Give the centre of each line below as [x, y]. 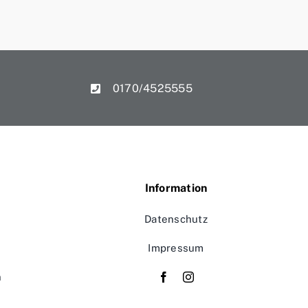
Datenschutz [176, 219]
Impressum [176, 248]
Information [176, 188]
